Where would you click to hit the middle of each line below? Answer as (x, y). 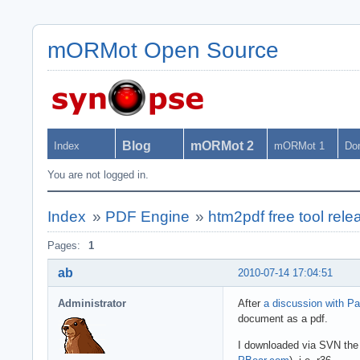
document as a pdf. (283, 318)
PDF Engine (147, 217)
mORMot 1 (299, 146)
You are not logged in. (98, 175)
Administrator (92, 303)
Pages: (64, 245)
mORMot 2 (222, 146)
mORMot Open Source (163, 50)
